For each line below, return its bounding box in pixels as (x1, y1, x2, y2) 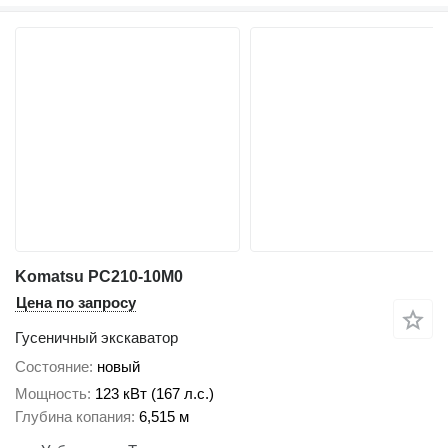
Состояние (15, 358, 89, 376)
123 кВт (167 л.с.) (95, 384, 214, 402)
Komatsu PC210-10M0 (15, 268, 183, 286)
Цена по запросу (16, 294, 136, 312)
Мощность (15, 384, 87, 402)
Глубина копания (15, 407, 131, 425)
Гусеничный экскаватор (15, 329, 178, 347)
